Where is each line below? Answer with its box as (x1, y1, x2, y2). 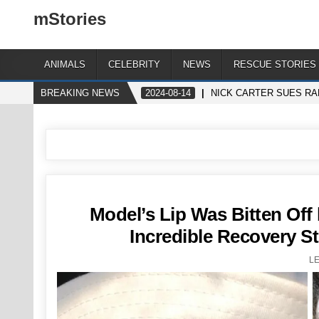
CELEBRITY (108, 59, 160, 70)
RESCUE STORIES (234, 59, 316, 70)
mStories (33, 9, 106, 28)
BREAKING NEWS (41, 88, 120, 98)
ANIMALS (44, 59, 85, 70)
